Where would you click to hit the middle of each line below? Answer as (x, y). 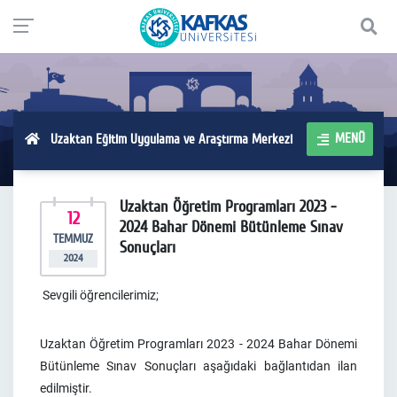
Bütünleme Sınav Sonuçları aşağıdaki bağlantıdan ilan (198, 366)
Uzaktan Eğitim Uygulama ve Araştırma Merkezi (166, 139)
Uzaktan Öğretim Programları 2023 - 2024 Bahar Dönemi (198, 344)
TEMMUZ (73, 239)
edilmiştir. (66, 388)
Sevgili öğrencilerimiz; (99, 295)
